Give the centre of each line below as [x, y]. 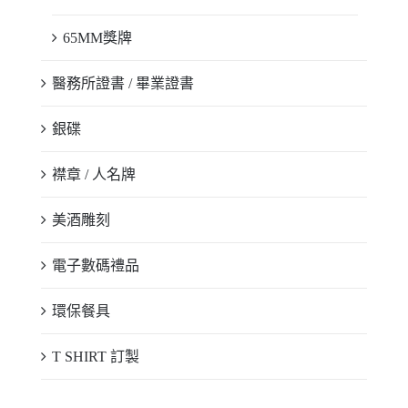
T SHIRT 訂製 [96, 356]
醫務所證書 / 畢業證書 [123, 83]
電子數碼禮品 [96, 265]
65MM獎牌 [97, 37]
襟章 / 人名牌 [94, 174]
